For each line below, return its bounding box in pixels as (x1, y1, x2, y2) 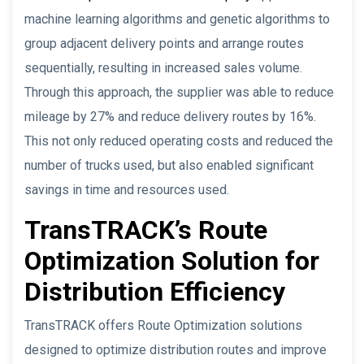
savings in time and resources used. (24, 181, 229, 197)
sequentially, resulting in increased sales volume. (24, 59, 302, 76)
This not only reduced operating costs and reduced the (24, 132, 333, 149)
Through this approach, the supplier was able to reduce (24, 84, 334, 100)
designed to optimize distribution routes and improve (24, 341, 327, 357)
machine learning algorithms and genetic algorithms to (24, 11, 330, 27)
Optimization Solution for (24, 245, 319, 276)
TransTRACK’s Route (24, 214, 267, 245)
